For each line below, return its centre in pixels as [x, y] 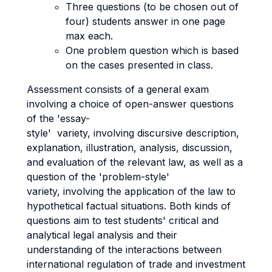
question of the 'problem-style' [98, 177]
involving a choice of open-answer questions [130, 104]
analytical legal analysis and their [102, 235]
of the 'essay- [58, 118]
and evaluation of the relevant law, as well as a [135, 162]
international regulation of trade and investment [136, 264]
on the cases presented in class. [139, 65]
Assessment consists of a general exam [118, 89]
